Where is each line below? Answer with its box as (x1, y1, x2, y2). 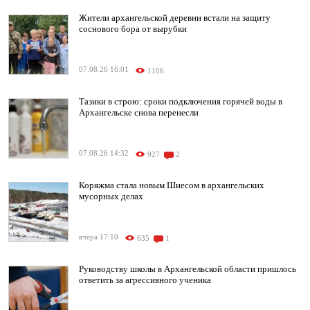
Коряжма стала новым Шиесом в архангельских (79, 180, 264, 191)
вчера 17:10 (79, 233, 118, 241)
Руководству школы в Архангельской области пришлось (79, 264, 296, 275)
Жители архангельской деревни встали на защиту (79, 12, 271, 24)
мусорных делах (79, 191, 143, 202)
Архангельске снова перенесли (79, 107, 199, 118)
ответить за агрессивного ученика (79, 275, 211, 286)
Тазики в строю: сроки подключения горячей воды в (79, 96, 282, 107)
